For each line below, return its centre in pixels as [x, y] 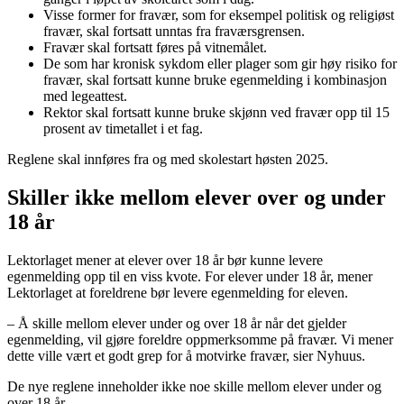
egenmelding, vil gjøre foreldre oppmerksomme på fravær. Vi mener [200, 340]
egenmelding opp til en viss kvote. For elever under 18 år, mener [190, 277]
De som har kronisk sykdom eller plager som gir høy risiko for [220, 64]
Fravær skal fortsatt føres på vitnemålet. [155, 48]
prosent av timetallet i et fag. [123, 129]
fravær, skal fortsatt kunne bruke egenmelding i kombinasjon [215, 80]
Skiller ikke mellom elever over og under [197, 198]
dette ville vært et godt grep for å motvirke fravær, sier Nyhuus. [186, 356]
